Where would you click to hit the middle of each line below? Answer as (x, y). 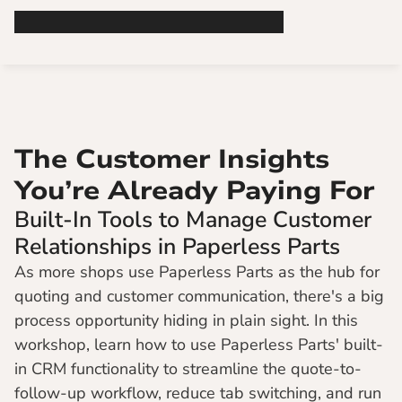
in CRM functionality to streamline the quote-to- (188, 369)
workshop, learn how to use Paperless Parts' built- (199, 345)
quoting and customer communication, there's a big (199, 296)
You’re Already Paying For (194, 191)
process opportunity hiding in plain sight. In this (186, 320)
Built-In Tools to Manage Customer (193, 220)
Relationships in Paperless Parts (177, 247)
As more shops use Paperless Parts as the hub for (197, 272)
